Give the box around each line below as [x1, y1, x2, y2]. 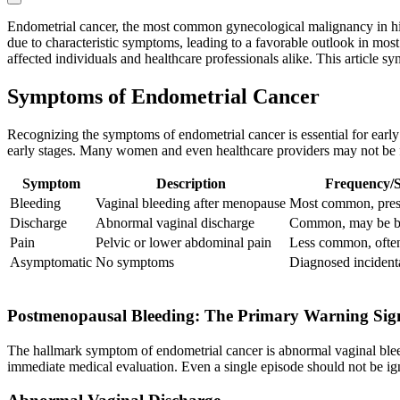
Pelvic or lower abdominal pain [96, 235, 271, 251]
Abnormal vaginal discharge [96, 215, 254, 231]
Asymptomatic [10, 254, 92, 271]
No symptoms [96, 254, 174, 271]
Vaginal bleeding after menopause [96, 196, 286, 212]
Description [155, 176, 226, 192]
